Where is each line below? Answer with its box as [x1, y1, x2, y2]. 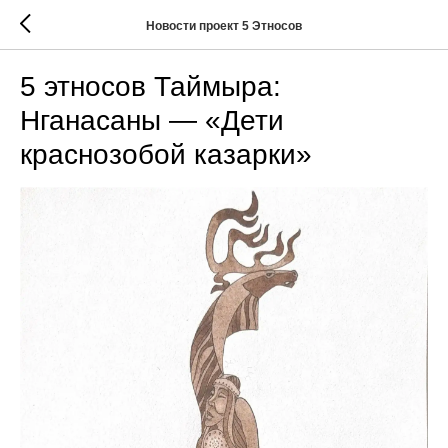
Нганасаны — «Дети [20, 105, 284, 136]
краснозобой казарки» [20, 139, 312, 170]
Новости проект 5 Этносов [146, 18, 302, 33]
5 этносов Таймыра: [20, 71, 281, 102]
